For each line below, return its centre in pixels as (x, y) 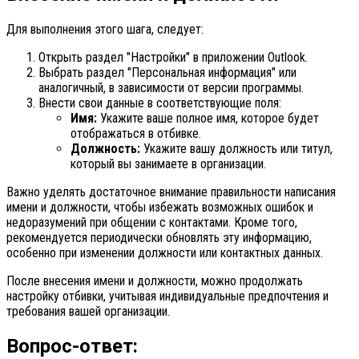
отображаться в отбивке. (136, 134)
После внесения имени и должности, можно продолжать (155, 281)
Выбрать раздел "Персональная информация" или (167, 73)
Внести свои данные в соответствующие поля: (160, 103)
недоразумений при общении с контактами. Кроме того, (152, 223)
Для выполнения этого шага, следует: (105, 30)
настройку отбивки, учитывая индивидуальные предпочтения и (167, 296)
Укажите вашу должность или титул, (236, 149)
